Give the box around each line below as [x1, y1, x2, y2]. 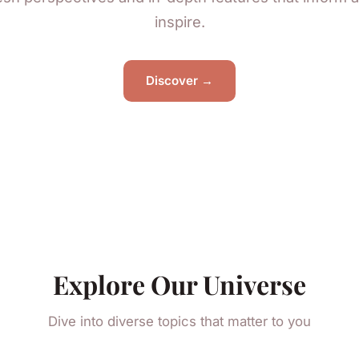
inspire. [154, 12, 205, 30]
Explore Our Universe [53, 266, 306, 301]
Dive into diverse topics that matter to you [48, 313, 311, 329]
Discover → [146, 73, 213, 89]
